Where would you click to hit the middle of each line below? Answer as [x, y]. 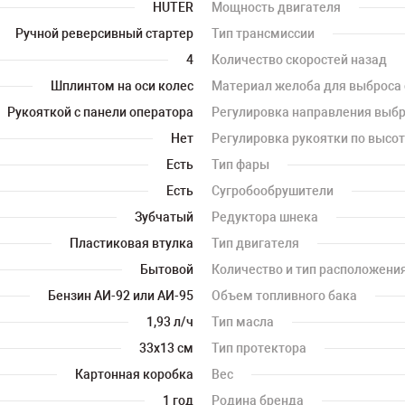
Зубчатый [164, 217]
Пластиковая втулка [132, 243]
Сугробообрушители [273, 191]
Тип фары [240, 165]
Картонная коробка [134, 374]
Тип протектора [259, 348]
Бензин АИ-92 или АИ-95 [121, 296]
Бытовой [167, 269]
